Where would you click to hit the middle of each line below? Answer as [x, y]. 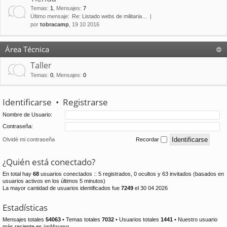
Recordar [148, 139]
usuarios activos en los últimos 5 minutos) [54, 181]
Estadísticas [25, 207]
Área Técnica [27, 49]
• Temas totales [81, 219]
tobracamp [54, 25]
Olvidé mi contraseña [29, 139]
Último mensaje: [50, 16]
